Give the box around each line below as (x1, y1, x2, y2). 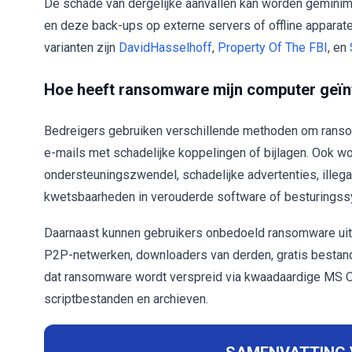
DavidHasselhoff (119, 40, 212, 55)
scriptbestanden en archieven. (44, 291, 208, 306)
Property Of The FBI (218, 40, 328, 55)
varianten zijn (44, 40, 119, 55)
